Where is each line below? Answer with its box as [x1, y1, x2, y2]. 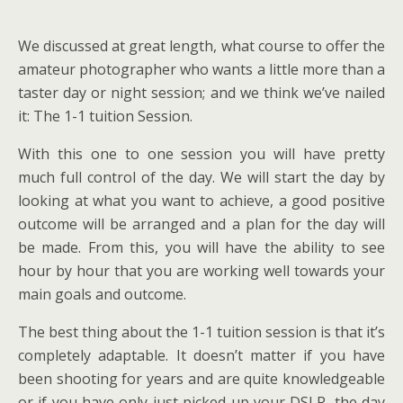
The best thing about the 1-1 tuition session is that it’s [18, 321, 385, 342]
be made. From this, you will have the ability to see [18, 237, 385, 257]
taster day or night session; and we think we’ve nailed [18, 82, 385, 103]
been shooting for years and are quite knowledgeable [18, 368, 385, 389]
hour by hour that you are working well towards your [18, 260, 385, 281]
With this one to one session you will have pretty [18, 143, 385, 164]
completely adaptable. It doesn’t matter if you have [18, 345, 385, 365]
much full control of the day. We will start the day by [18, 166, 385, 187]
